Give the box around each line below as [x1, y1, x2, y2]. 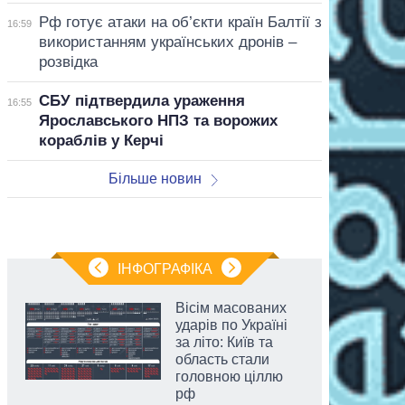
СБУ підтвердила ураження [38, 91, 245, 109]
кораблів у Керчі [38, 131, 164, 149]
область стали [175, 351, 269, 367]
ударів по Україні [175, 316, 287, 333]
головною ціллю [175, 368, 283, 384]
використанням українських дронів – [38, 33, 297, 51]
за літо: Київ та [175, 334, 273, 350]
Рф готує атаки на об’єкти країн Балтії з [38, 13, 322, 31]
